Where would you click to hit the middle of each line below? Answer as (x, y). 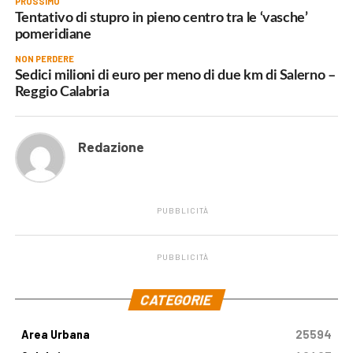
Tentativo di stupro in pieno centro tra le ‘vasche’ (161, 17)
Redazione (111, 146)
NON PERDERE (44, 58)
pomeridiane (53, 34)
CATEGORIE (177, 299)
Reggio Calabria (62, 91)
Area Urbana (55, 334)
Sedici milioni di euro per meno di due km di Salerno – (175, 75)
